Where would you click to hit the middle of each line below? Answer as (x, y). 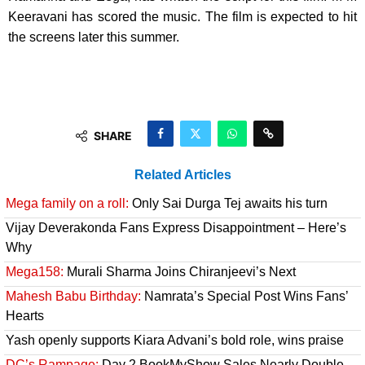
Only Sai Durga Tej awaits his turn (228, 204)
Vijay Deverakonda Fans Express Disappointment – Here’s (176, 228)
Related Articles (182, 175)
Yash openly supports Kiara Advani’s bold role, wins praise (175, 341)
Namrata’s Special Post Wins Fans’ (244, 297)
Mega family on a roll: (67, 204)
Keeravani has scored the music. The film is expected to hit (182, 17)
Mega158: (35, 272)
